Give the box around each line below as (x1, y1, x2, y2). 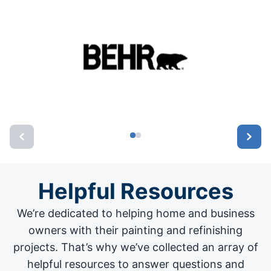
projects (13, 241, 55, 254)
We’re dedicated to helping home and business (16, 207, 255, 220)
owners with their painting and (28, 224, 189, 237)
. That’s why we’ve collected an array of (54, 241, 258, 254)
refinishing (189, 224, 243, 237)
